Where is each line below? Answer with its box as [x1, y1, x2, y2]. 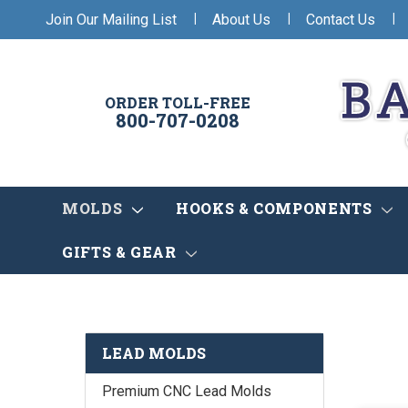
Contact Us [306, 10, 375, 28]
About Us [212, 10, 270, 28]
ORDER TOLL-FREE [105, 93, 250, 113]
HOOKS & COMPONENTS [175, 199, 377, 219]
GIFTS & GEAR [62, 242, 181, 262]
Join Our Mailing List [46, 10, 177, 28]
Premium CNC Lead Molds [102, 382, 271, 401]
